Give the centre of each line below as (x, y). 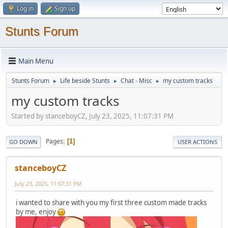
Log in (25, 8)
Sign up (65, 8)
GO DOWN (23, 141)
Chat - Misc (136, 81)
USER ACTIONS (197, 141)
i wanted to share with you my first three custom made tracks (111, 202)
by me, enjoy (37, 211)
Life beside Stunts (85, 81)
